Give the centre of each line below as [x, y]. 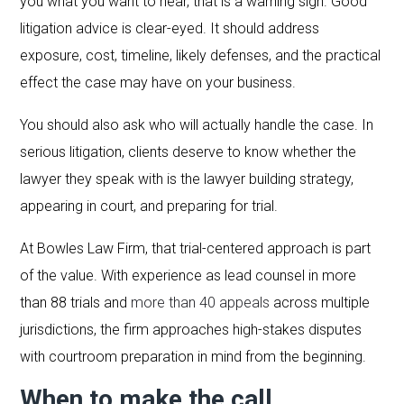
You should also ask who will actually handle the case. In [197, 124]
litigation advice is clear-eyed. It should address [170, 28]
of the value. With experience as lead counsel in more [188, 275]
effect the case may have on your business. [158, 82]
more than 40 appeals [201, 302]
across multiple [320, 302]
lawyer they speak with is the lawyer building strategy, [187, 179]
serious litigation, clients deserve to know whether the [188, 151]
